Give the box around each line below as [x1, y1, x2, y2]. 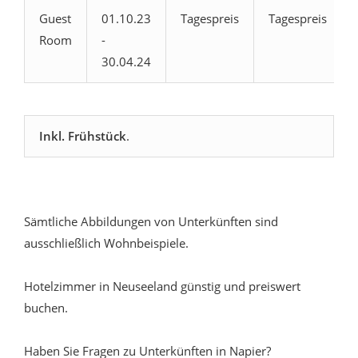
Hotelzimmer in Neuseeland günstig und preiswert [24, 277, 300, 294]
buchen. [24, 299, 68, 316]
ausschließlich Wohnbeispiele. [24, 234, 189, 251]
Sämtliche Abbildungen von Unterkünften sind [24, 213, 278, 229]
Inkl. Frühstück [39, 127, 126, 144]
